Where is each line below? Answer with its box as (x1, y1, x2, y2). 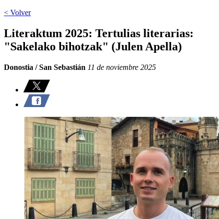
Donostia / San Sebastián (4, 63, 86, 71)
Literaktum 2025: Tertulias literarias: (4, 26, 194, 40)
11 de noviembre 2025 (86, 63, 156, 71)
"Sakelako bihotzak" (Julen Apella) (4, 40, 182, 53)
